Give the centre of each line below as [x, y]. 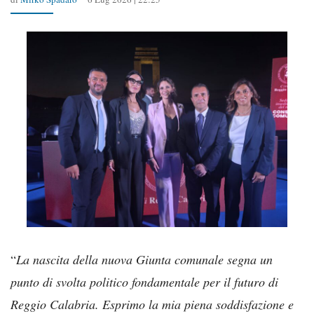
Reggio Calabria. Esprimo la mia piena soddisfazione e [152, 304]
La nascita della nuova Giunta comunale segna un [144, 259]
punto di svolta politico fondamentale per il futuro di [144, 281]
